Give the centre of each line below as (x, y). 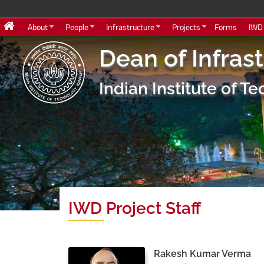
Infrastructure (130, 27)
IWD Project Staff (134, 208)
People (77, 27)
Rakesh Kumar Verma (202, 254)
